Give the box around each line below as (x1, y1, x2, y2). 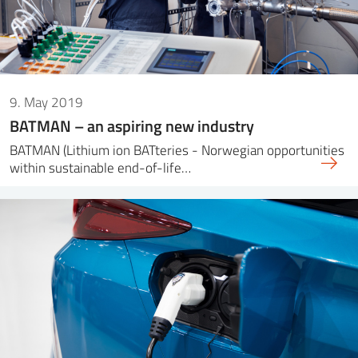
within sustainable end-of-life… (10, 157, 191, 177)
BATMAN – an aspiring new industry (10, 113, 254, 137)
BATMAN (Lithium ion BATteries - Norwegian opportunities (10, 140, 344, 159)
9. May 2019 (10, 92, 83, 111)
